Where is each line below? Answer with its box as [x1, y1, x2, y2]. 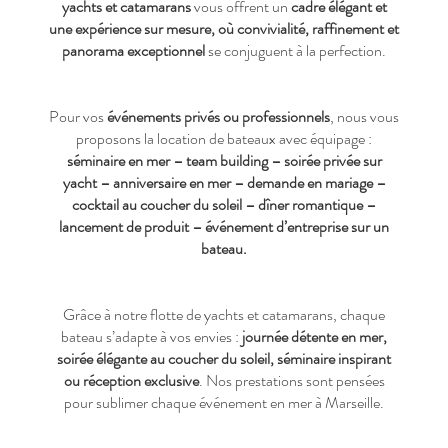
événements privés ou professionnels [107, 105, 330, 128]
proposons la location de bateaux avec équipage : [76, 127, 372, 150]
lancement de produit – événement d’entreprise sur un [59, 215, 389, 238]
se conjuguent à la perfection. [205, 39, 386, 62]
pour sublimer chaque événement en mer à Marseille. [64, 391, 384, 414]
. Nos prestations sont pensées [198, 369, 385, 392]
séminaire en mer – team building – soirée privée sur [66, 149, 382, 172]
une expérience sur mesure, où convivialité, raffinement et [49, 17, 399, 40]
